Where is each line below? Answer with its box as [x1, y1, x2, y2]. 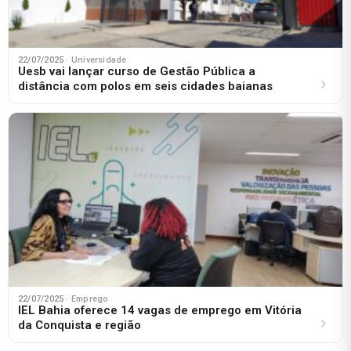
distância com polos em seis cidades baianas [18, 78, 273, 93]
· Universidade [66, 54, 127, 65]
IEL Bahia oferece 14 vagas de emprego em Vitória [18, 303, 302, 318]
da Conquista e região [18, 318, 141, 333]
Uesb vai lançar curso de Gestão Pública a [18, 63, 255, 78]
